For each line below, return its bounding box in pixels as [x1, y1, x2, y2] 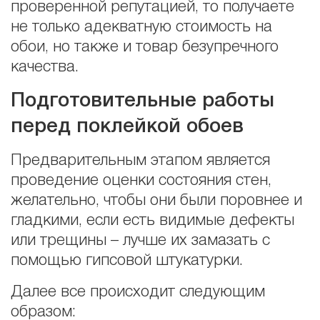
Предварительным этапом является [11, 154, 270, 169]
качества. [11, 60, 79, 75]
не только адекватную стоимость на [11, 20, 272, 35]
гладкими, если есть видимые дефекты [11, 214, 294, 229]
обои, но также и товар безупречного [11, 40, 279, 55]
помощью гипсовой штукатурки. [11, 254, 243, 269]
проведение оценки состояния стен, [11, 174, 271, 189]
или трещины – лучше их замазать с [11, 234, 270, 249]
